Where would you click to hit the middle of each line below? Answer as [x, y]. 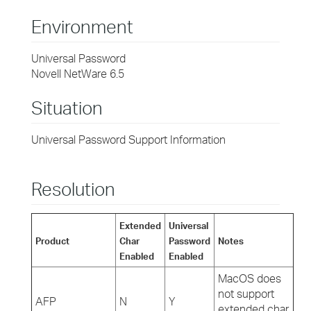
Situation [67, 108]
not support [246, 294]
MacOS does [250, 278]
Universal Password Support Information [128, 140]
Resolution [73, 189]
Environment [82, 26]
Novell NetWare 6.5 [78, 74]
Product [52, 241]
